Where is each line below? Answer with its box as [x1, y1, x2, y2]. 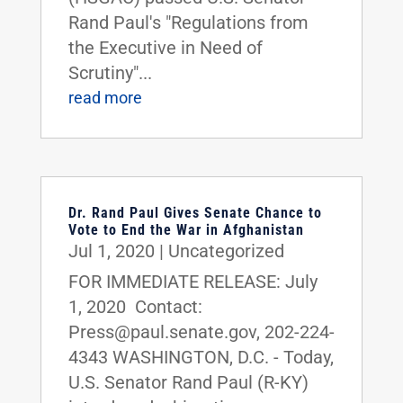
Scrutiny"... [67, 61, 152, 84]
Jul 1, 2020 [67, 239, 155, 262]
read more [67, 87, 142, 107]
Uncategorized [167, 239, 284, 262]
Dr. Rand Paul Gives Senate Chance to [67, 203, 322, 221]
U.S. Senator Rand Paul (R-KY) [67, 371, 309, 393]
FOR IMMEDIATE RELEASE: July [67, 270, 318, 292]
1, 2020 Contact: [67, 295, 202, 318]
